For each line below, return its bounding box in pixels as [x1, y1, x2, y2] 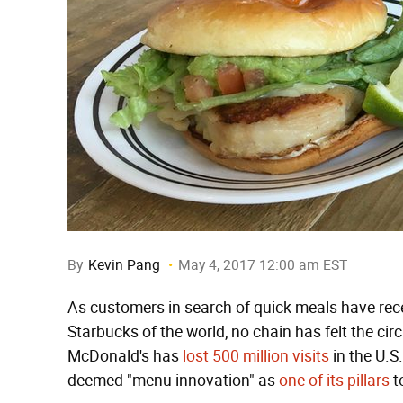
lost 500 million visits [183, 346, 329, 366]
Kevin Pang [88, 256, 160, 273]
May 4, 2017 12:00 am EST [178, 256, 347, 273]
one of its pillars [279, 371, 390, 390]
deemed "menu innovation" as [67, 371, 279, 390]
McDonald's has [67, 346, 183, 366]
